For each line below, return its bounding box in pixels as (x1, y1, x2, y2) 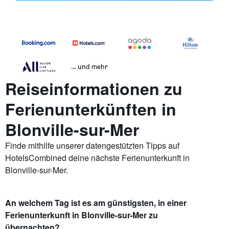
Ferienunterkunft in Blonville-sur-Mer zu (5, 209, 158, 221)
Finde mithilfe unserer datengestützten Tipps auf (5, 140, 179, 152)
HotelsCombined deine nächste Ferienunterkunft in (5, 152, 190, 164)
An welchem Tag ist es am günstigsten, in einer (5, 197, 187, 209)
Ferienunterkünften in (5, 97, 176, 121)
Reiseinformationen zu (5, 77, 182, 101)
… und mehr (71, 62, 108, 71)
